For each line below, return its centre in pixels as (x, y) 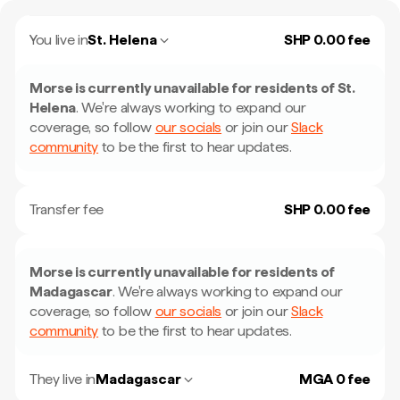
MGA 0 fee (334, 379)
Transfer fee (67, 209)
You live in (59, 40)
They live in (63, 379)
